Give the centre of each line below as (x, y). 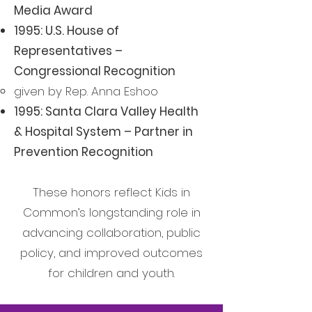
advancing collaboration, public (111, 233)
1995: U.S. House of (67, 31)
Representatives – (68, 51)
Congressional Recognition (95, 71)
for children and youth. (111, 273)
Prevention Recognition (84, 152)
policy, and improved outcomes (111, 253)
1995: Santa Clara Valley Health (106, 111)
